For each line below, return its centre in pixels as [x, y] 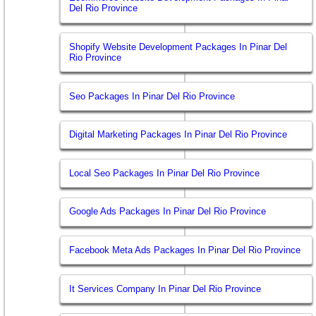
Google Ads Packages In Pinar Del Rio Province [168, 212]
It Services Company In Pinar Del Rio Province [165, 288]
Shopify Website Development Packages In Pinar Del [178, 47]
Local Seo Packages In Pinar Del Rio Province [165, 173]
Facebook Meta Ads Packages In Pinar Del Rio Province [185, 250]
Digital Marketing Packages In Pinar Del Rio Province [178, 135]
